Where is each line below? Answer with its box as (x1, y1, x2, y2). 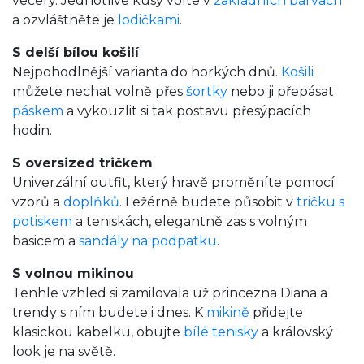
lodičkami (118, 12, 180, 28)
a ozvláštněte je (12, 12, 118, 28)
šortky (186, 84, 227, 100)
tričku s (297, 194, 344, 210)
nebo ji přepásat (227, 84, 334, 100)
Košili (281, 64, 314, 80)
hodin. (12, 123, 52, 139)
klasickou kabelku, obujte (12, 324, 184, 340)
